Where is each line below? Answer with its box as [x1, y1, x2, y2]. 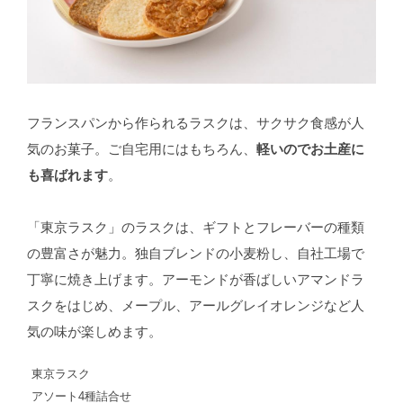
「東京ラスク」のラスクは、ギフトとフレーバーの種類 [26, 220, 364, 236]
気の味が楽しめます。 [26, 325, 162, 340]
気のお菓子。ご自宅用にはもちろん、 [26, 142, 256, 157]
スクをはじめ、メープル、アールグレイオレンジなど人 [26, 299, 364, 314]
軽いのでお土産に [255, 142, 364, 157]
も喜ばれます [26, 168, 108, 184]
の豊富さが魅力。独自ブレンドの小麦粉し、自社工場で [26, 246, 364, 262]
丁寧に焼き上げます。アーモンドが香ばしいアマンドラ [26, 273, 364, 288]
